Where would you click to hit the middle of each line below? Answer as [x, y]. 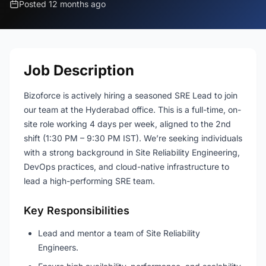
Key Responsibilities [77, 210]
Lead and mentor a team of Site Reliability [119, 233]
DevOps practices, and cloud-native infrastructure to [126, 167]
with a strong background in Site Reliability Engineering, [132, 152]
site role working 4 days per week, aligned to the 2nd [127, 124]
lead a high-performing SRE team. [89, 181]
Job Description [79, 70]
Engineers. [58, 247]
